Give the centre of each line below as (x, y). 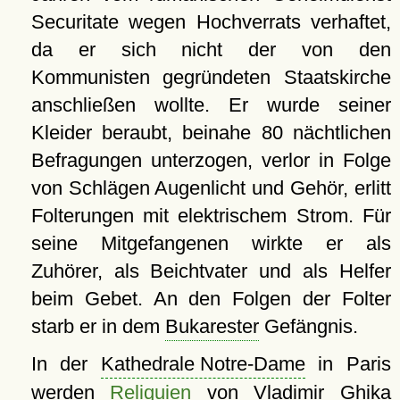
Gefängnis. (308, 327)
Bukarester (212, 327)
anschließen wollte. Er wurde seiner (211, 105)
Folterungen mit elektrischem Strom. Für (211, 216)
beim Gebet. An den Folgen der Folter (211, 299)
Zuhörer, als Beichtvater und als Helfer (211, 271)
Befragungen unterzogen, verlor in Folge (211, 161)
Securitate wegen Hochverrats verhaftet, (211, 22)
